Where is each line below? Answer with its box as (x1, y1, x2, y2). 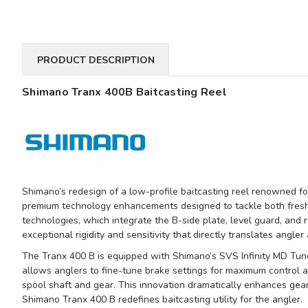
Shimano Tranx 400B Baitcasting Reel (22, 85, 227, 100)
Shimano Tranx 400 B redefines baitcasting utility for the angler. (22, 293, 302, 307)
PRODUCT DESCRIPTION (36, 53, 155, 67)
